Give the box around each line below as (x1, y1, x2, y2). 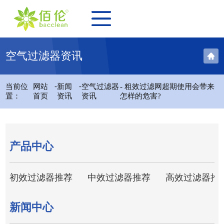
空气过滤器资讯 (5, 49, 83, 62)
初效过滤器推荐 (9, 172, 73, 182)
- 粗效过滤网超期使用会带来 (119, 82, 214, 91)
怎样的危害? (119, 92, 161, 100)
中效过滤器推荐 (87, 172, 151, 182)
